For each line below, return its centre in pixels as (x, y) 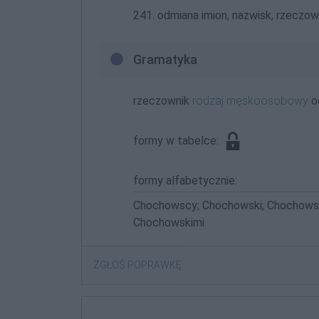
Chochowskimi (169, 222)
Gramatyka (165, 59)
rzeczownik (163, 100)
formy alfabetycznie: (185, 180)
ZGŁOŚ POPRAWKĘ (137, 265)
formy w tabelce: (177, 140)
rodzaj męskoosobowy (250, 100)
